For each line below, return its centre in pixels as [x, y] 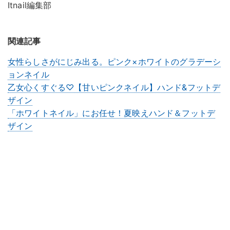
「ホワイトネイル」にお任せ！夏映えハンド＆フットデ [111, 113]
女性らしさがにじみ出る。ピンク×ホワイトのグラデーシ [114, 61]
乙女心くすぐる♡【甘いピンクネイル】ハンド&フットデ [114, 87]
